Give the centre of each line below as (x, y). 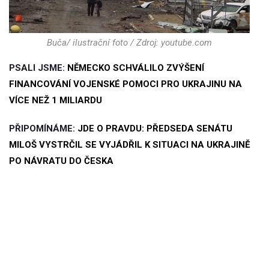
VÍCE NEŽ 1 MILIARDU (56, 100)
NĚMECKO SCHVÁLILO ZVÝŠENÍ (136, 68)
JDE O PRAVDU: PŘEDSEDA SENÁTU (155, 128)
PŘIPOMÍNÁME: (43, 128)
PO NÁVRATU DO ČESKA (61, 161)
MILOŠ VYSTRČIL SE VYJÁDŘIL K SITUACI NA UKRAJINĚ (129, 144)
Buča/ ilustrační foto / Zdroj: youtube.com (130, 42)
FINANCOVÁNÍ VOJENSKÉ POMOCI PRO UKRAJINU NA (125, 84)
